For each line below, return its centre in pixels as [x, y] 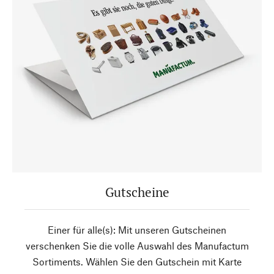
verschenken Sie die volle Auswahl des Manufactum [137, 246]
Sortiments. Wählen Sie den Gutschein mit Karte [137, 261]
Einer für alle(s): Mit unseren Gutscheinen [137, 230]
